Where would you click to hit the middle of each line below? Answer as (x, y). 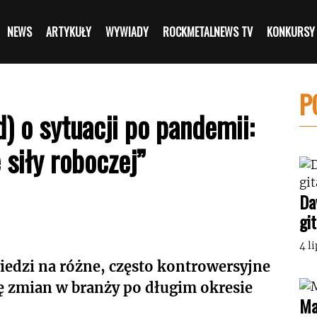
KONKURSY (291, 32)
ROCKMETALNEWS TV (208, 32)
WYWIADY (127, 32)
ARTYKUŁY (69, 32)
